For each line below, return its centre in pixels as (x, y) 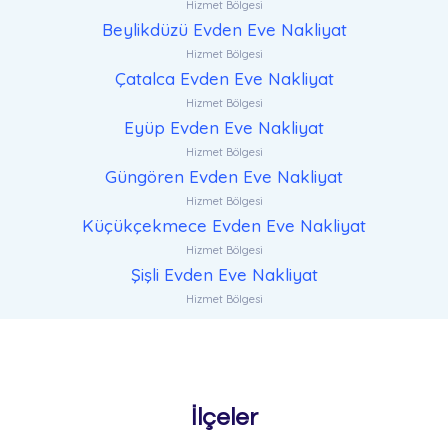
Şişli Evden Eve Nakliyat (224, 275)
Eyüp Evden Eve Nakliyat (224, 128)
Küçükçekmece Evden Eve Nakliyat (224, 226)
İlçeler (224, 418)
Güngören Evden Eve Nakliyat (224, 177)
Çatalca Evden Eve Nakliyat (224, 79)
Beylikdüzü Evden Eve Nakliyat (224, 30)
